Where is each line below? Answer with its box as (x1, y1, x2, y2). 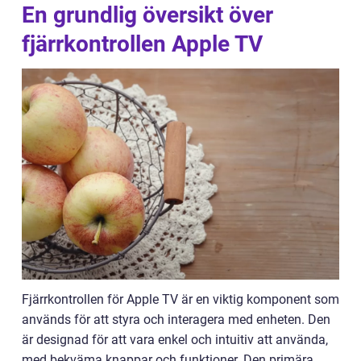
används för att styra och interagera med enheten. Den (22, 312, 330, 328)
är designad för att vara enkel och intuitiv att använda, (22, 332, 328, 348)
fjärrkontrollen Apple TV (22, 31, 263, 57)
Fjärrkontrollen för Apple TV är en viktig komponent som (22, 292, 339, 308)
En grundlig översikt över (22, 2, 273, 28)
